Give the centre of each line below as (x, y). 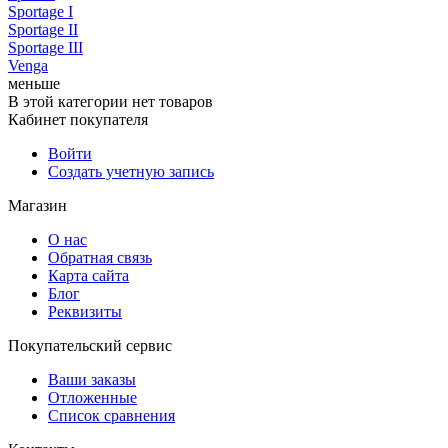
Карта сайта (88, 276)
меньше (34, 84)
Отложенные (92, 398)
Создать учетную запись (131, 172)
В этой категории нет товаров (110, 102)
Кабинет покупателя (78, 120)
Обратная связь (100, 258)
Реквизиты (85, 312)
